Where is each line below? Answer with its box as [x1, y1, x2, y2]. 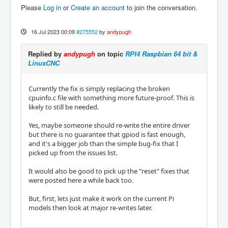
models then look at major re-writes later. [28, 203, 152, 212]
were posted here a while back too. [28, 175, 133, 185]
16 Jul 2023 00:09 [31, 27, 75, 36]
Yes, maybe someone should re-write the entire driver [28, 120, 190, 130]
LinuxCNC [28, 58, 60, 68]
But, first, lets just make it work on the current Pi [28, 193, 174, 203]
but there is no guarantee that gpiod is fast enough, [28, 129, 185, 139]
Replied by [28, 48, 64, 59]
